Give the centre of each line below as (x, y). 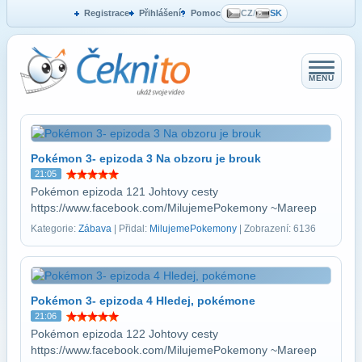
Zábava (95, 228)
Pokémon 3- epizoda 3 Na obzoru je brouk (146, 158)
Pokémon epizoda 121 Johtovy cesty (124, 191)
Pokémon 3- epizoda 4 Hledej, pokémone (143, 300)
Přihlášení (160, 13)
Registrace (107, 13)
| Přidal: (130, 228)
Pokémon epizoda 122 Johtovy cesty (124, 333)
